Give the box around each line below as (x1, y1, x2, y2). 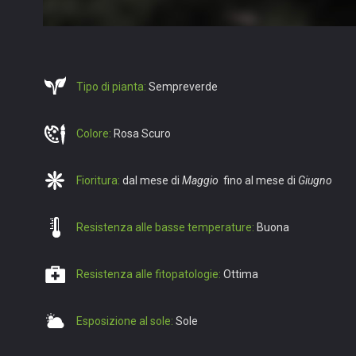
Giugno (298, 174, 332, 187)
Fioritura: (76, 174, 120, 187)
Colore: (76, 127, 111, 140)
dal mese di (120, 174, 182, 187)
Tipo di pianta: (76, 80, 146, 93)
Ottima (221, 268, 258, 281)
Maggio (182, 174, 219, 187)
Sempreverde (146, 80, 218, 93)
